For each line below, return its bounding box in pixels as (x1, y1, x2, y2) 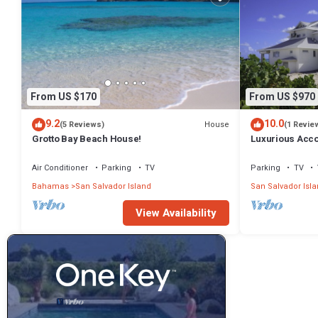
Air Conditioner (32, 162, 88, 175)
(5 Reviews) (60, 119, 104, 131)
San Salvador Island (75, 180, 151, 193)
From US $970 (248, 89, 315, 104)
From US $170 (31, 89, 97, 104)
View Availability (135, 205, 216, 221)
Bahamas (32, 180, 69, 193)
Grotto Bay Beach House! (32, 132, 142, 146)
